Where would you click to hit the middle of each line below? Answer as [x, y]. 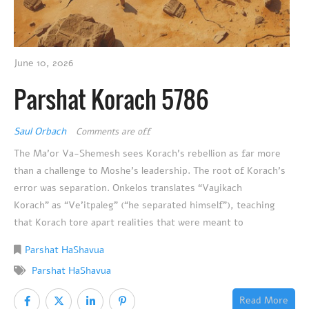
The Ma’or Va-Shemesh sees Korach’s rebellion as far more [147, 153]
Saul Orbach [41, 131]
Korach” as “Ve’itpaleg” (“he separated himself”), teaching [144, 205]
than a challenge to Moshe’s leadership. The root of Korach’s [150, 170]
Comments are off [113, 131]
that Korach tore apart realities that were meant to [129, 222]
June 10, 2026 [43, 63]
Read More [264, 300]
